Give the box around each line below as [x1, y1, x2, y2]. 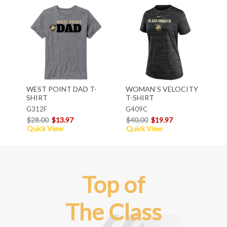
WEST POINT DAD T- [26, 84, 97, 93]
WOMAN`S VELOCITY [125, 84, 198, 93]
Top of [82, 170, 145, 198]
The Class [65, 198, 162, 225]
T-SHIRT [125, 93, 154, 102]
